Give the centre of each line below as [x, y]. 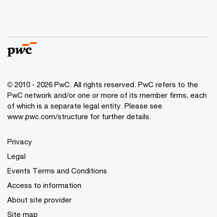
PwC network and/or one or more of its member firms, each [107, 95]
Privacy [20, 141]
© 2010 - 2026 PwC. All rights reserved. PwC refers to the [103, 84]
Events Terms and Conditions [57, 170]
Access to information [44, 185]
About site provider [39, 200]
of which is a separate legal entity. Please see [85, 106]
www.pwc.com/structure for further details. [79, 116]
